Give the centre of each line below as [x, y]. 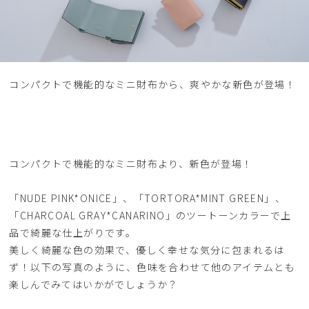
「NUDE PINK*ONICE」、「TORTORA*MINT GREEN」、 [148, 198]
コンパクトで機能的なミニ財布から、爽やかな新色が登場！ [153, 84]
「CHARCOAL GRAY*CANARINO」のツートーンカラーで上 [150, 215]
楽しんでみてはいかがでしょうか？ [94, 284]
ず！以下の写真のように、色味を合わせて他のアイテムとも [152, 267]
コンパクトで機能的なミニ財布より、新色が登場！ [131, 163]
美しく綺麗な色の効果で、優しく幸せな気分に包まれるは [147, 250]
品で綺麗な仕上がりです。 [73, 232]
